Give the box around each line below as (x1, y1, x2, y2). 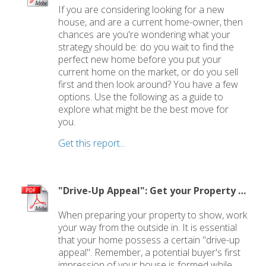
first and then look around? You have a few (58, 77, 239, 91)
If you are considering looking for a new (58, 2, 225, 16)
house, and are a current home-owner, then (58, 15, 243, 28)
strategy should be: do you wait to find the (58, 40, 235, 53)
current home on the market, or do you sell (58, 65, 239, 78)
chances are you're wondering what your (58, 27, 231, 41)
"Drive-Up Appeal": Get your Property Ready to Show (238, 183, 246, 197)
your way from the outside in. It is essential (58, 221, 237, 235)
